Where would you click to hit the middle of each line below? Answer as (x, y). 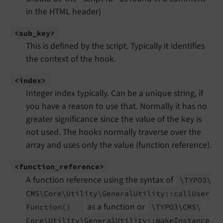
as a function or (116, 207)
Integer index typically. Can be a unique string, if (114, 93)
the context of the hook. (71, 59)
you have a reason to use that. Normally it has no (116, 106)
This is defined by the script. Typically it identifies (115, 46)
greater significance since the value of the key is (114, 119)
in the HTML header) (63, 11)
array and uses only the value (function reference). (119, 145)
